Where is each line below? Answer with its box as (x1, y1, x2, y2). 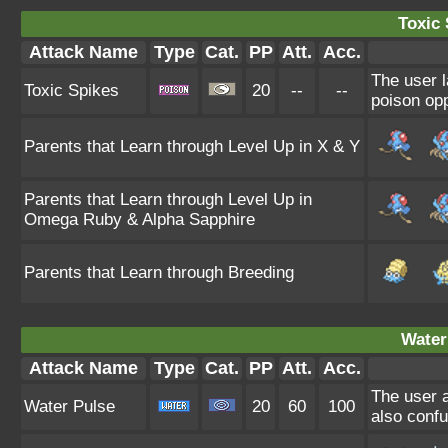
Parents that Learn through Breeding (24, 263, 294, 282)
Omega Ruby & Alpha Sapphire (24, 210, 255, 229)
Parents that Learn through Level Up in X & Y (24, 137, 360, 156)
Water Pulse (24, 397, 115, 416)
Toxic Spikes (24, 81, 119, 100)
